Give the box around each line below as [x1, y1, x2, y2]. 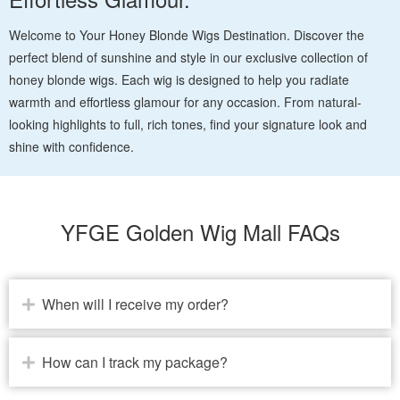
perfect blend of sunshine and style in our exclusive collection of [9, 48, 368, 67]
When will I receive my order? [42, 294, 229, 315]
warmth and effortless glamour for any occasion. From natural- [9, 93, 362, 112]
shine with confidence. [9, 137, 134, 156]
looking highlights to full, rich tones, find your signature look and [9, 115, 367, 134]
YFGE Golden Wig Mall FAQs [60, 216, 340, 248]
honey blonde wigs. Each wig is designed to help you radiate [9, 71, 349, 89]
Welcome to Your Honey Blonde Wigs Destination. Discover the [9, 26, 364, 45]
